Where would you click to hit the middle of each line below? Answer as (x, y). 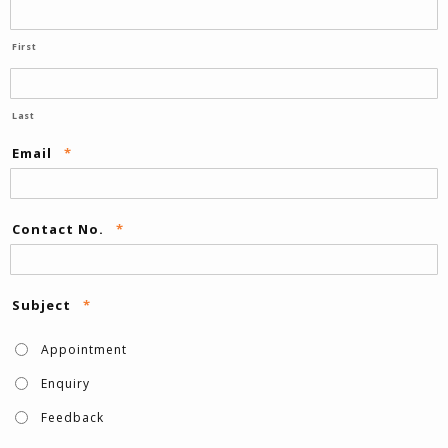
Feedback (72, 417)
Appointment (84, 349)
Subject (41, 304)
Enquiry (65, 383)
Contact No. (58, 228)
